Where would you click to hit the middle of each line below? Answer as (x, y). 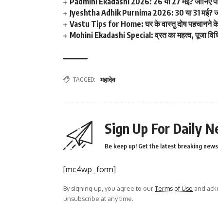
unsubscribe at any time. (98, 198)
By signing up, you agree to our (109, 188)
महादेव (108, 79)
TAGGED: (84, 79)
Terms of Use (174, 188)
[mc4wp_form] (90, 169)
